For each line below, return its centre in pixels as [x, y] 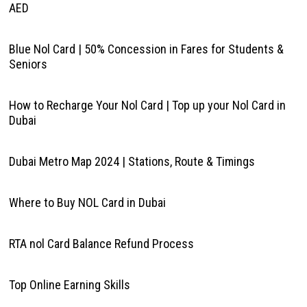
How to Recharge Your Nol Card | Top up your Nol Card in [147, 105]
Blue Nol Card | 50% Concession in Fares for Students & [146, 49]
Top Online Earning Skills [69, 285]
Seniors [28, 64]
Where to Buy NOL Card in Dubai [87, 202]
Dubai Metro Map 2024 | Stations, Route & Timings [132, 161]
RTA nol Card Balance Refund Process [101, 244]
